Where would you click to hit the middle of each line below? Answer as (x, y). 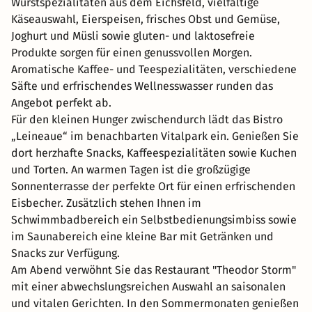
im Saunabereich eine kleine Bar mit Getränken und (142, 236)
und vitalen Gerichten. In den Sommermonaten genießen (155, 303)
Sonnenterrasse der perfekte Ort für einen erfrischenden (153, 186)
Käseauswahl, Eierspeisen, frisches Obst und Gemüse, (146, 19)
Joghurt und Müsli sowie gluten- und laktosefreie (133, 36)
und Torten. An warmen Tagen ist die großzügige (131, 169)
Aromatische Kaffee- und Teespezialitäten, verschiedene (154, 69)
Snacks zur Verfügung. (65, 253)
